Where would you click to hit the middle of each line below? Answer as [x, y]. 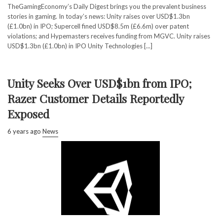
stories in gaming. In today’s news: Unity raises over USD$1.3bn [99, 16]
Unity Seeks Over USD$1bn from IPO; [100, 83]
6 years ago [24, 131]
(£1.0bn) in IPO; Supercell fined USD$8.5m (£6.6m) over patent [98, 26]
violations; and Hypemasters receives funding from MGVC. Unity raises [109, 36]
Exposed [28, 113]
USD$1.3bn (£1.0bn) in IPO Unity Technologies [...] [80, 46]
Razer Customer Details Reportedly [95, 98]
